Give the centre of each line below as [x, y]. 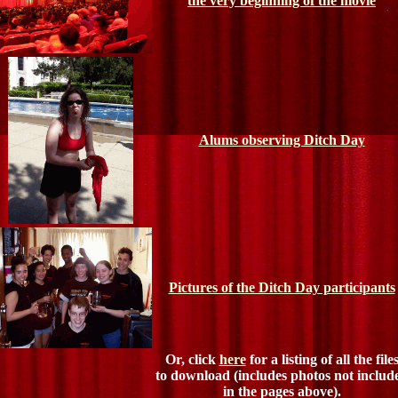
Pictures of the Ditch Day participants [282, 288]
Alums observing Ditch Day [282, 140]
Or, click [192, 360]
